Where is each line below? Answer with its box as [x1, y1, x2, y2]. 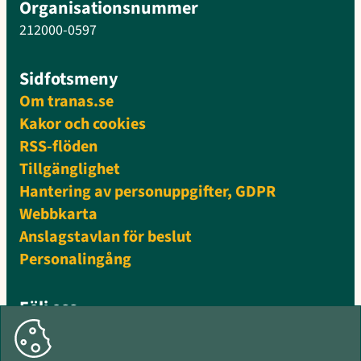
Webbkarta [19, 203, 98, 226]
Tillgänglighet [19, 158, 120, 181]
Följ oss [19, 295, 77, 322]
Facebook [44, 320, 110, 343]
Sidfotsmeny [19, 66, 118, 93]
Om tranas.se [19, 90, 114, 114]
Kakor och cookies [19, 113, 146, 136]
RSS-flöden [19, 135, 98, 159]
